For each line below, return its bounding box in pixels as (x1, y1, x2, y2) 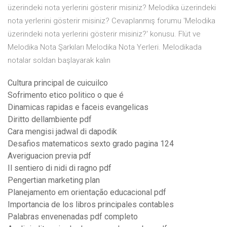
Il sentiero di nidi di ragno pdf (8, 163, 111, 173)
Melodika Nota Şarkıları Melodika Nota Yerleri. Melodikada (8, 43, 202, 52)
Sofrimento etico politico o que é (8, 90, 124, 100)
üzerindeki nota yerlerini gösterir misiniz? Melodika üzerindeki (8, 3, 216, 13)
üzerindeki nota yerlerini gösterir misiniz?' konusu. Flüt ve (8, 29, 201, 39)
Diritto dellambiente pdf (8, 115, 92, 125)
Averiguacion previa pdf (8, 151, 91, 161)
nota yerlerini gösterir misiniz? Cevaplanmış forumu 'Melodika (8, 16, 215, 26)
